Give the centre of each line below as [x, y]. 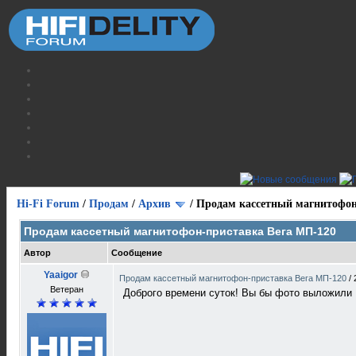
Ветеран [67, 289]
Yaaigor [61, 275]
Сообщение [137, 253]
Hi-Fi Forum [48, 204]
